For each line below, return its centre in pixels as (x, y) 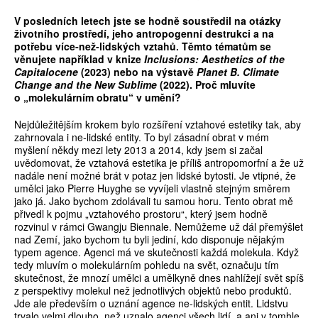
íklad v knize (113, 59)
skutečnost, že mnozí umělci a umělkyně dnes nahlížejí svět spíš (159, 278)
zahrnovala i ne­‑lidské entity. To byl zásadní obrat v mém (142, 137)
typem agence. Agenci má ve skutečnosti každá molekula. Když (157, 252)
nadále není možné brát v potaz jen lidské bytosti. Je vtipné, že (155, 176)
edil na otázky (247, 21)
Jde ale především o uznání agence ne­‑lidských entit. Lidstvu (151, 303)
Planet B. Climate (238, 72)
